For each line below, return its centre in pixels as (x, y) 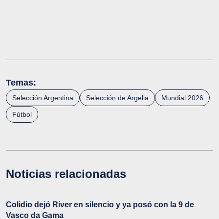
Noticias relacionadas (66, 174)
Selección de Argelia (117, 98)
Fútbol (22, 114)
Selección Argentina (43, 98)
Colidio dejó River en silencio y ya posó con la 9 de (100, 204)
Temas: (21, 82)
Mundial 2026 (182, 98)
